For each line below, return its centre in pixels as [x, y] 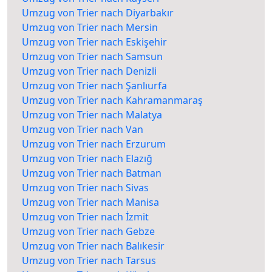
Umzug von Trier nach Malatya [92, 115]
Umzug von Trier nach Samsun [92, 57]
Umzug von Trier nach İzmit [85, 217]
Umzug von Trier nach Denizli [89, 71]
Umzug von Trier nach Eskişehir [94, 42]
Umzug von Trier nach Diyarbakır [98, 13]
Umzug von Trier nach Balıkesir [93, 246]
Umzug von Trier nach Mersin [90, 28]
